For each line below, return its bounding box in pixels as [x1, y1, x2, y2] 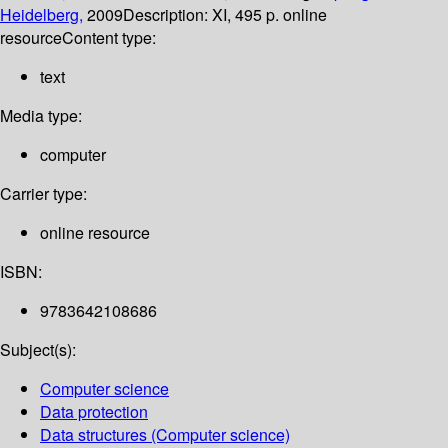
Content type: [62, 26, 156, 50]
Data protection [40, 400, 148, 424]
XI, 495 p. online [212, 3, 327, 27]
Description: [123, 3, 212, 27]
